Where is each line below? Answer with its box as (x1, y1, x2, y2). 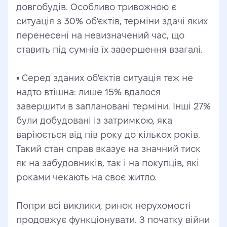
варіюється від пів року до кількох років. (16, 130, 200, 139)
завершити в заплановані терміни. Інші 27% (16, 101, 211, 111)
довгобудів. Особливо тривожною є (16, 2, 176, 12)
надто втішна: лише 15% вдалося (16, 87, 161, 97)
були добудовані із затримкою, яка (16, 116, 172, 125)
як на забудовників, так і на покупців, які (16, 158, 199, 168)
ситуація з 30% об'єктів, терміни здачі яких (16, 16, 208, 26)
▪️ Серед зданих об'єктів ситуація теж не (16, 73, 193, 83)
